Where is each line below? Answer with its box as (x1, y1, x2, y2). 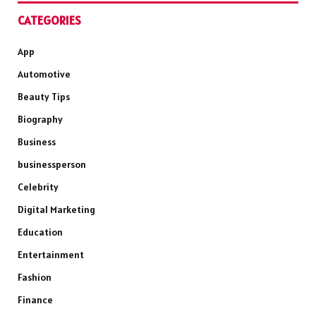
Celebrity (18, 181, 59, 194)
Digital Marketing (18, 203, 95, 217)
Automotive (18, 68, 71, 81)
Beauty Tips (18, 90, 70, 104)
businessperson (18, 158, 86, 171)
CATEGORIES (18, 13, 81, 29)
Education (18, 226, 63, 239)
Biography (18, 113, 63, 126)
